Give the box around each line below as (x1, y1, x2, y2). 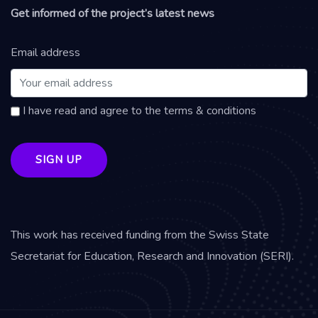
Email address (11, 44, 80, 60)
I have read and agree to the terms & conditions (20, 102, 256, 119)
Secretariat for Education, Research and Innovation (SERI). (11, 248, 294, 264)
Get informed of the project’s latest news (11, 5, 214, 21)
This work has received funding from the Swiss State (11, 226, 269, 243)
